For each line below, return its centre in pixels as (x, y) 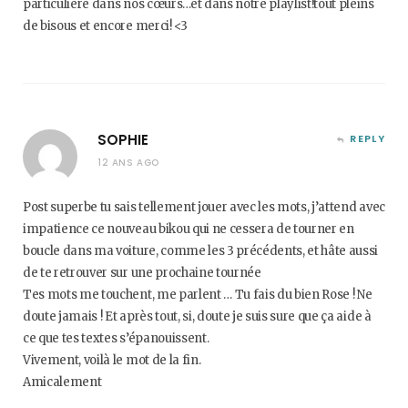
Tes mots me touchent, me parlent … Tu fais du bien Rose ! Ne (198, 295)
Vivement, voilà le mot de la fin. (112, 360)
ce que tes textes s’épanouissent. (116, 338)
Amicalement (62, 382)
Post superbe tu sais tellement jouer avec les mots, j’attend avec (204, 207)
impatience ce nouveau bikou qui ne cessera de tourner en (189, 229)
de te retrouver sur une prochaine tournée (142, 273)
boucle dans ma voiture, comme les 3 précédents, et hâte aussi (201, 251)
